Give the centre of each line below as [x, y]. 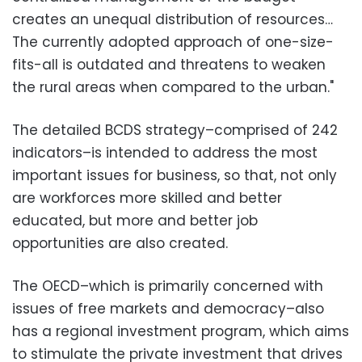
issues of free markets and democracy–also [168, 309]
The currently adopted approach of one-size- [173, 42]
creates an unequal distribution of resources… [173, 19]
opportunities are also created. [120, 243]
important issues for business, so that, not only [175, 175]
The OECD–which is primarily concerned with [168, 286]
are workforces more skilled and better [147, 198]
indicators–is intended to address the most [165, 153]
